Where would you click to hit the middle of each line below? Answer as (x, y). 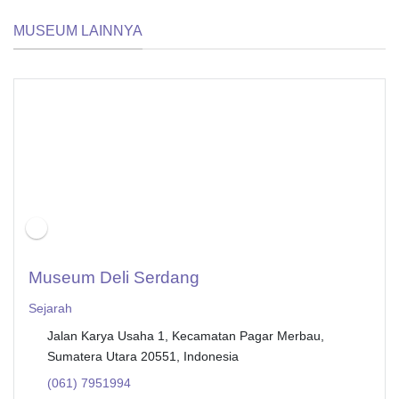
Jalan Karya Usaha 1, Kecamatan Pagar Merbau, (185, 336)
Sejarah (50, 309)
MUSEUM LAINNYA (78, 30)
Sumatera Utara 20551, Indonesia (142, 357)
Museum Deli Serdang (114, 278)
